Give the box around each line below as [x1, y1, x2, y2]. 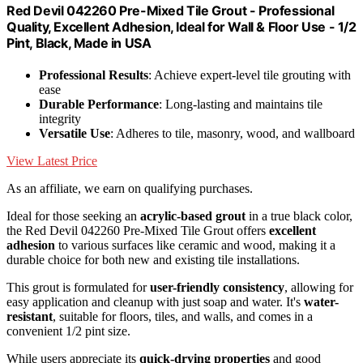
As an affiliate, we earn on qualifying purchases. [6, 181, 253, 195]
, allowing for [284, 280, 353, 294]
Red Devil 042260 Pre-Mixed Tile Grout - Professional [6, 2, 335, 19]
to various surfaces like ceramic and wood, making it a [55, 237, 335, 252]
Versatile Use [39, 126, 110, 140]
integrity [39, 111, 81, 126]
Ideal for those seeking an [6, 208, 140, 223]
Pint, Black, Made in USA [6, 34, 152, 51]
